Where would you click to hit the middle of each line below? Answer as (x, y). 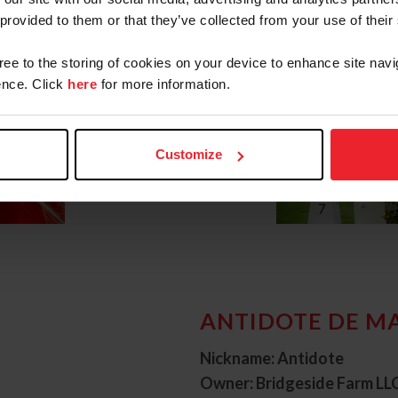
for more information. (163, 84)
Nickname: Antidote (271, 358)
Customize (189, 155)
